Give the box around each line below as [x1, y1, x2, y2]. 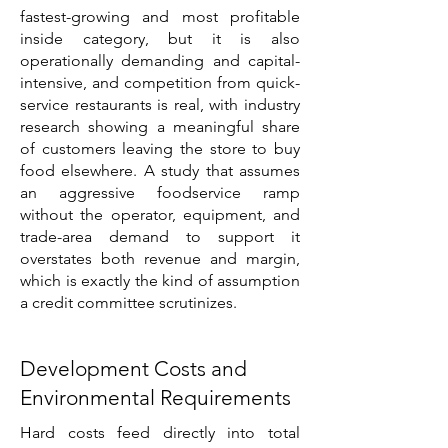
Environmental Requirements [20, 385, 291, 410]
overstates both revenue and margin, [20, 249, 300, 268]
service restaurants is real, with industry [20, 95, 300, 114]
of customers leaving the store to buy [20, 139, 300, 158]
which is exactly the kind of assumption [20, 271, 300, 290]
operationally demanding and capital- [20, 51, 300, 70]
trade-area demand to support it [20, 227, 300, 246]
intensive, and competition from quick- [20, 73, 300, 92]
